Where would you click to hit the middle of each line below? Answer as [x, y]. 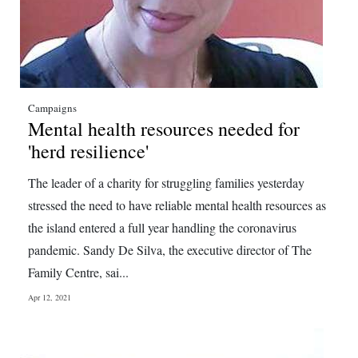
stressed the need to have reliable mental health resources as [177, 205]
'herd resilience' [88, 151]
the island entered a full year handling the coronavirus [162, 227]
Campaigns [52, 108]
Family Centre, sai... [78, 272]
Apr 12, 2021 [50, 297]
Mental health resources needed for [164, 129]
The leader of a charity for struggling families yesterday [166, 183]
